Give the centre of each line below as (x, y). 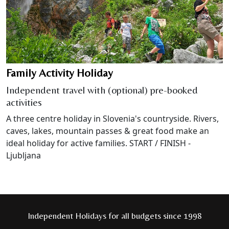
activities (24, 102)
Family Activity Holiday (60, 73)
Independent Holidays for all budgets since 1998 (114, 215)
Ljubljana (24, 155)
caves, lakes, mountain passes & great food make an (108, 131)
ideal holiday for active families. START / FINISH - (98, 143)
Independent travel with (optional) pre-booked (102, 89)
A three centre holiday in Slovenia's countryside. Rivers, (112, 118)
